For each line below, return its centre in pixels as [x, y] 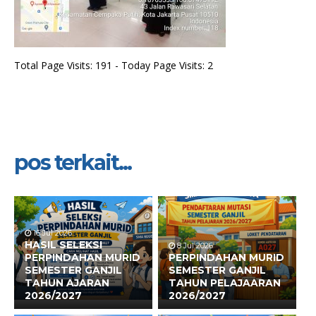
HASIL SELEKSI [63, 245]
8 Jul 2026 [194, 245]
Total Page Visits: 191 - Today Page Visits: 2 [114, 65]
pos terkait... [73, 163]
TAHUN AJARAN [67, 283]
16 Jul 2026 [51, 233]
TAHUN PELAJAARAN [225, 283]
